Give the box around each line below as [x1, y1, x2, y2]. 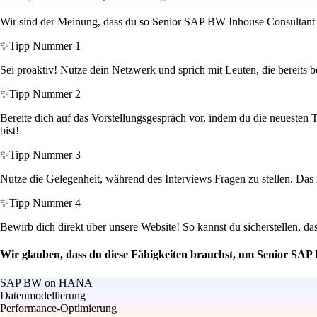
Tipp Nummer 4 [9, 197, 81, 209]
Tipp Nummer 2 [9, 88, 81, 100]
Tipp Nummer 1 [9, 40, 81, 52]
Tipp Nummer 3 [9, 149, 81, 161]
